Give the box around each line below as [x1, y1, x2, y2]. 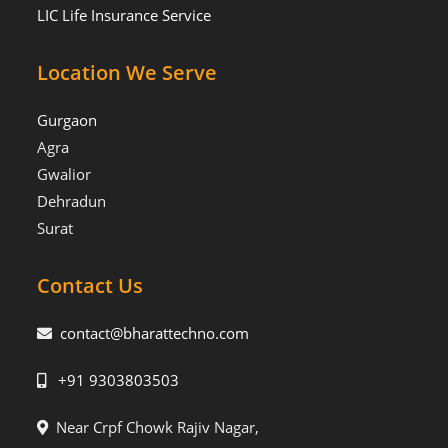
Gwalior [37, 164, 92, 185]
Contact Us [37, 272, 144, 300]
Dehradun [37, 191, 107, 212]
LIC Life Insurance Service [37, 5, 212, 26]
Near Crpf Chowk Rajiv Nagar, [48, 417, 260, 438]
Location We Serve [37, 59, 218, 87]
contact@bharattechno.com [60, 323, 250, 344]
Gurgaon [37, 110, 98, 131]
